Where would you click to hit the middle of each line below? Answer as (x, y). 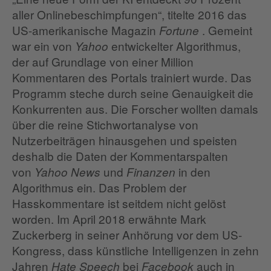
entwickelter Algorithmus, (176, 46)
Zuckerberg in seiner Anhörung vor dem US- (127, 234)
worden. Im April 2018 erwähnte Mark (109, 219)
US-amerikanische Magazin (84, 30)
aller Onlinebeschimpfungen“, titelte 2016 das (129, 14)
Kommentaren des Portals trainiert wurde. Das (132, 77)
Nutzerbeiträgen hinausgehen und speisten (125, 140)
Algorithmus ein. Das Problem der (99, 187)
